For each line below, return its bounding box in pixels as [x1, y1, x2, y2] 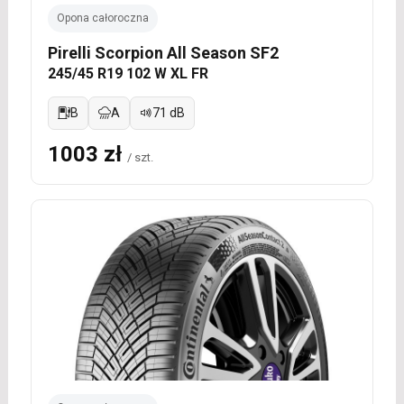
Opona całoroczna [56, 12, 149, 25]
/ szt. [126, 151, 153, 165]
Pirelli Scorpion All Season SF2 [47, 43, 279, 63]
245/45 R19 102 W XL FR [47, 65, 208, 83]
